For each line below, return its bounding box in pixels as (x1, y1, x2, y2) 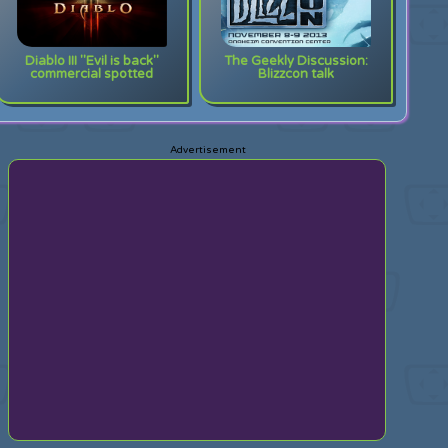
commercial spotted (30, 66, 154, 87)
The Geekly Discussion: (223, 53, 368, 69)
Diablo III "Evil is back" (24, 53, 159, 69)
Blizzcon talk (257, 66, 334, 87)
